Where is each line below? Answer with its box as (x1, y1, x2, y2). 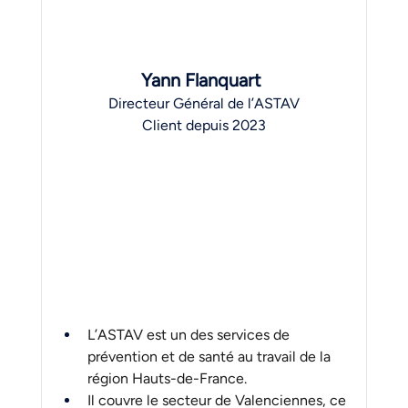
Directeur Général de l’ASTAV (107, 95, 300, 112)
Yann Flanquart (141, 69, 267, 91)
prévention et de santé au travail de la (87, 347, 334, 365)
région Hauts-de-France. (87, 369, 250, 387)
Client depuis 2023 (141, 117, 266, 134)
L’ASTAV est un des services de (87, 325, 293, 343)
